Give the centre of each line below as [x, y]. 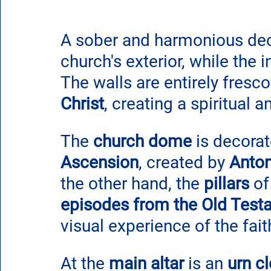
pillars [227, 183]
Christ [82, 103]
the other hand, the [132, 183]
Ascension [100, 162]
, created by [184, 162]
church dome [142, 141]
